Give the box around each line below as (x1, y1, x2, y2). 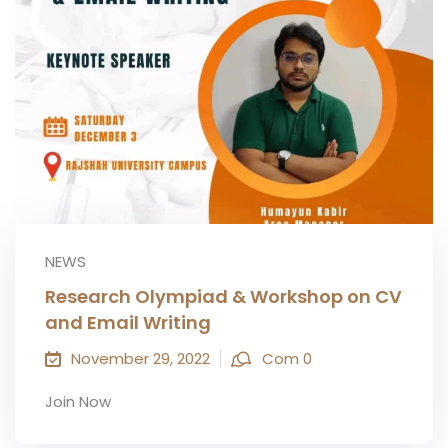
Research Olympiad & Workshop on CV (45, 284, 402, 310)
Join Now (45, 391, 111, 413)
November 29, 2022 (71, 348, 210, 370)
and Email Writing (45, 310, 211, 336)
